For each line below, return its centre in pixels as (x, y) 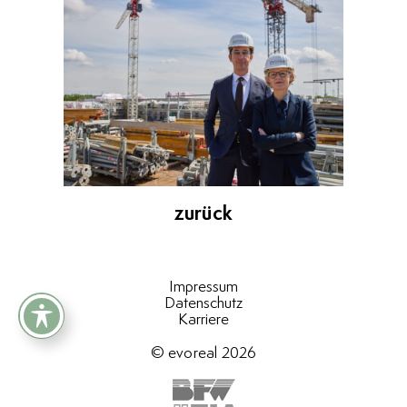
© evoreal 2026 (203, 353)
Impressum (203, 287)
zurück (203, 214)
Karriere (203, 319)
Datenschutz (203, 303)
